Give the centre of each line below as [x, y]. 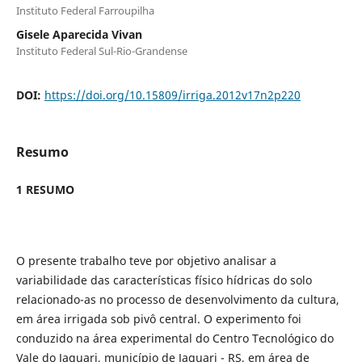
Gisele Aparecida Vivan [79, 34]
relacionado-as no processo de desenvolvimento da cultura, [177, 299]
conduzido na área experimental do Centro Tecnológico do [175, 338]
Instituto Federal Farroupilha [85, 10]
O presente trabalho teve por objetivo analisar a [146, 260]
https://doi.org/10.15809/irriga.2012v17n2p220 [172, 95]
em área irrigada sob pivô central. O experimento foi [158, 318]
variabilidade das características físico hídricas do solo [164, 280]
